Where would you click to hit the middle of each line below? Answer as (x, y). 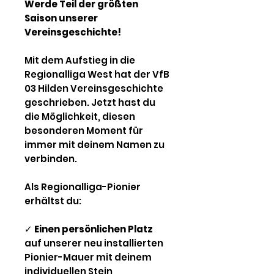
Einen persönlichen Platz (94, 229)
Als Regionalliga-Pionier (83, 187)
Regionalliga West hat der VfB (97, 74)
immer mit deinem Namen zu (94, 144)
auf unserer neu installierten (94, 243)
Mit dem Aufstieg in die (80, 60)
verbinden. (51, 158)
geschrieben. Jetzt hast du (90, 102)
